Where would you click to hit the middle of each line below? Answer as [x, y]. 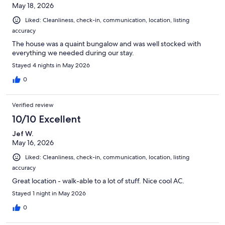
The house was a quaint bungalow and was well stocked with [106, 44]
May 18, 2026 [33, 6]
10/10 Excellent [46, 119]
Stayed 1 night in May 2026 [49, 194]
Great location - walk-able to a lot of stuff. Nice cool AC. [98, 181]
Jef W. [23, 134]
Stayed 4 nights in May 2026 [51, 66]
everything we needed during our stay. [73, 53]
